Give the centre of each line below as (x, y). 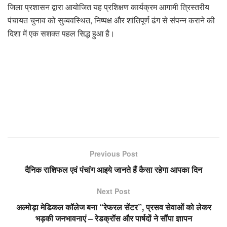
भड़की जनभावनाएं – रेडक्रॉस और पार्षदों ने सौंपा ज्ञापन (113, 218)
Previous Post (113, 153)
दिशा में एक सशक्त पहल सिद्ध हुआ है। (61, 33)
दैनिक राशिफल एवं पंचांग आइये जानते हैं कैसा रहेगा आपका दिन (113, 169)
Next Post (113, 191)
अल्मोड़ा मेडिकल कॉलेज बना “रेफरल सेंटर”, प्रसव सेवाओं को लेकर (113, 207)
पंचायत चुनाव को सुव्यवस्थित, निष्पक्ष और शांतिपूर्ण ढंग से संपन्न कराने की (111, 20)
